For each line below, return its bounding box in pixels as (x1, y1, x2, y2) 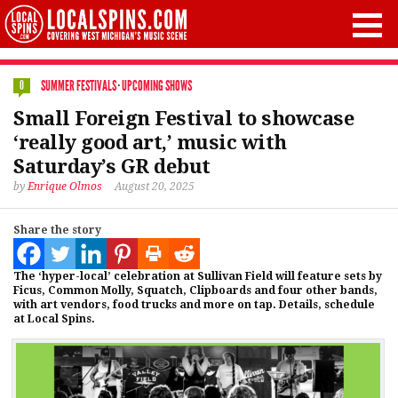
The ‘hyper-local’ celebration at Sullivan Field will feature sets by (13, 270, 382, 283)
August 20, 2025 (115, 180, 195, 193)
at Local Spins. (13, 313, 95, 325)
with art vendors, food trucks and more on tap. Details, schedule (13, 298, 375, 311)
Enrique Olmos (28, 180, 102, 193)
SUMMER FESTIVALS (41, 77, 116, 94)
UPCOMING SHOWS (122, 77, 192, 94)
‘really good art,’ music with (13, 131, 287, 154)
